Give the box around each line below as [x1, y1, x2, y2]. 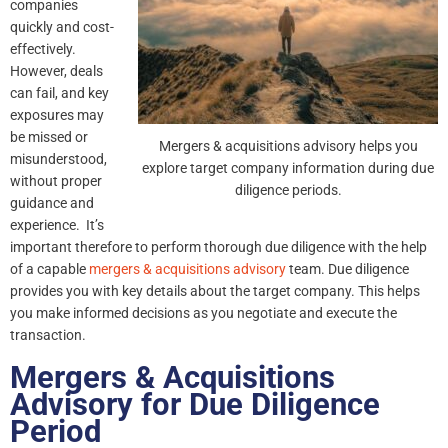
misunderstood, [10, 151, 107, 168]
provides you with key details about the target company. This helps [10, 283, 420, 300]
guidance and [10, 195, 94, 212]
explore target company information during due [142, 160, 434, 177]
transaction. [10, 327, 86, 344]
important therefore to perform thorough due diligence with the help [10, 239, 427, 256]
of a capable [10, 261, 89, 278]
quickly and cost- [10, 19, 114, 36]
